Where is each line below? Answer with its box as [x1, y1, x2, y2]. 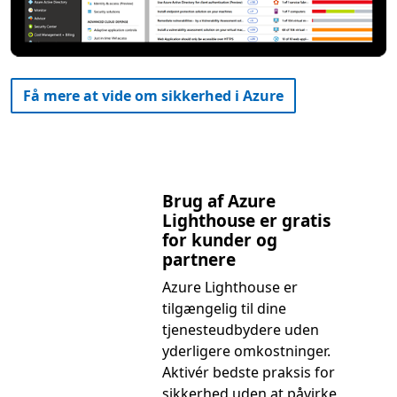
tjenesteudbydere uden [161, 319, 319, 339]
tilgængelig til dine [161, 298, 286, 318]
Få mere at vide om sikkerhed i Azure [23, 85, 284, 105]
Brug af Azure [161, 189, 276, 213]
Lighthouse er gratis [161, 208, 331, 232]
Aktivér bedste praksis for [161, 362, 335, 382]
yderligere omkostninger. [161, 340, 331, 361]
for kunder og [161, 228, 277, 252]
